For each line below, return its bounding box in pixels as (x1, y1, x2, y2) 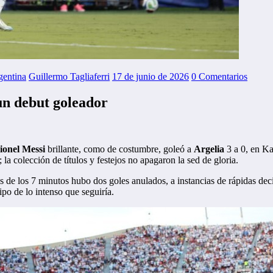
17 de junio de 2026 (112, 71, 189, 82)
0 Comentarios (191, 71, 247, 82)
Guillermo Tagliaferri (29, 71, 110, 82)
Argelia (194, 144, 224, 155)
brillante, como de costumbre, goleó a (45, 144, 194, 155)
